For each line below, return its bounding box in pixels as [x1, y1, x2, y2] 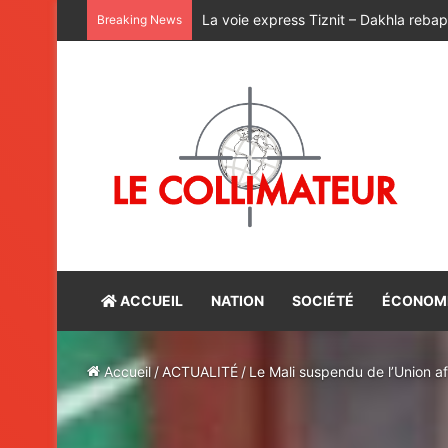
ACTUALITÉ [162, 362, 238, 380]
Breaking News [97, 12, 182, 27]
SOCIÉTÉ [292, 291, 354, 309]
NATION [211, 291, 264, 309]
